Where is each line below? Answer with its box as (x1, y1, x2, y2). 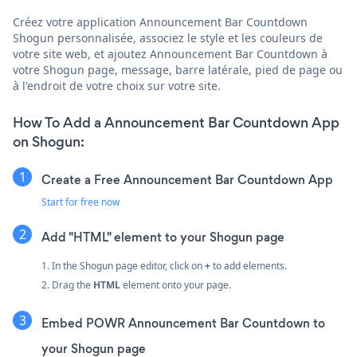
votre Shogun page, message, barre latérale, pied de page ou (13, 61, 343, 77)
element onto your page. (120, 277, 231, 292)
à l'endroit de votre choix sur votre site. (13, 77, 221, 93)
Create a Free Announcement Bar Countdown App (41, 171, 333, 188)
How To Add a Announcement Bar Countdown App (13, 112, 339, 132)
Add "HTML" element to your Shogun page (41, 228, 284, 245)
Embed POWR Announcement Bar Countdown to (41, 314, 325, 331)
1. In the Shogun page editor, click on (41, 258, 205, 273)
